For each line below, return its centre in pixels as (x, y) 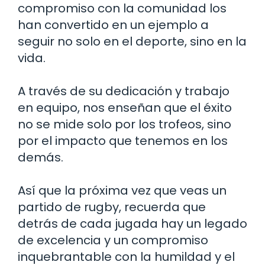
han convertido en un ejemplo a (113, 25)
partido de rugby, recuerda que (112, 207)
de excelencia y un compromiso (113, 240)
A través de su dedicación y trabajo (124, 91)
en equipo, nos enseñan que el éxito (125, 108)
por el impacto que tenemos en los (123, 141)
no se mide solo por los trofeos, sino (125, 125)
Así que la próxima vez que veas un (122, 191)
